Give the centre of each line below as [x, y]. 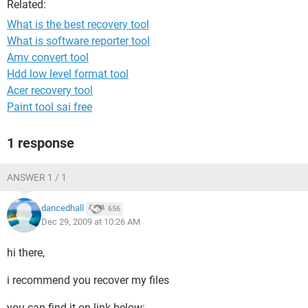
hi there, [26, 253]
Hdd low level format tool [68, 74]
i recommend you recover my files [88, 280]
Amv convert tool [48, 57]
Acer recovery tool [50, 90]
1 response [41, 143]
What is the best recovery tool [78, 24]
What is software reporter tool [78, 41]
